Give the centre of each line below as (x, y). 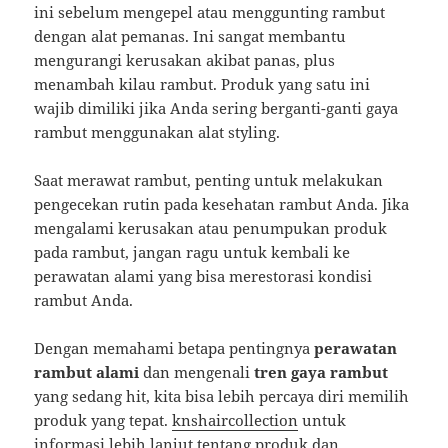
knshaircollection (235, 420)
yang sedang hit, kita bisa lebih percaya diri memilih (222, 396)
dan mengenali (197, 372)
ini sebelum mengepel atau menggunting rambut (210, 12)
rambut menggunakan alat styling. (157, 132)
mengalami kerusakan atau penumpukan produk (211, 228)
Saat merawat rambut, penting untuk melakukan (209, 180)
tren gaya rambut (321, 372)
